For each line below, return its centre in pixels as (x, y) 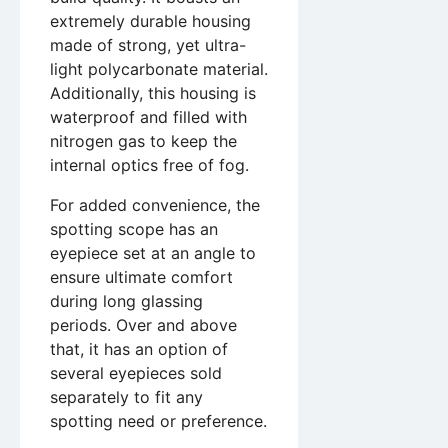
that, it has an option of (139, 349)
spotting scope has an (134, 229)
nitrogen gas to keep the (143, 141)
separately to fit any (126, 397)
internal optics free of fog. (149, 165)
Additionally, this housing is (153, 93)
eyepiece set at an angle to (153, 253)
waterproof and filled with (148, 117)
